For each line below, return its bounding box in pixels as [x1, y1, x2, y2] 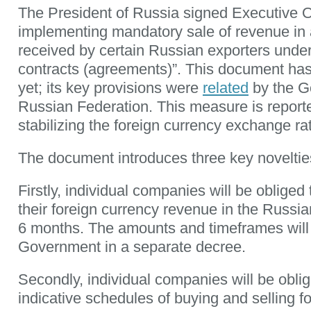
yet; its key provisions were [18, 79, 203, 96]
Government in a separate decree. [18, 238, 246, 255]
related [203, 79, 249, 96]
